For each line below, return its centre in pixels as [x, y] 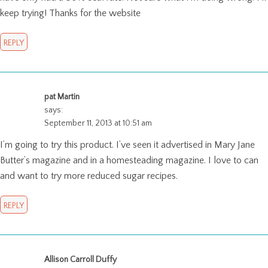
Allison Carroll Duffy [80, 259]
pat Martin [62, 97]
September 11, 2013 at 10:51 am [98, 123]
